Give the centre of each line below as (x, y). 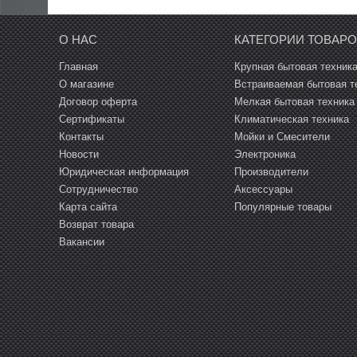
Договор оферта (98, 102)
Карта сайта (88, 207)
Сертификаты (92, 120)
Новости (79, 155)
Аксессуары (264, 190)
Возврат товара (96, 225)
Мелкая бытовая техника (295, 102)
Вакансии (82, 242)
